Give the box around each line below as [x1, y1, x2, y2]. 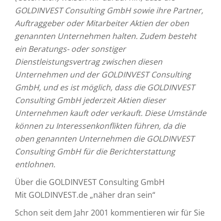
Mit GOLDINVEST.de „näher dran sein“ [15, 189, 155, 200]
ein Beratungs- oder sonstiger [15, 43, 126, 54]
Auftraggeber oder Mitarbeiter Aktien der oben [15, 18, 189, 29]
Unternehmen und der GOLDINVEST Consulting [15, 69, 191, 80]
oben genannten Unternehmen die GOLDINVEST [15, 133, 194, 144]
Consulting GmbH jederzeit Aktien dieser [15, 95, 166, 106]
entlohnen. [15, 159, 55, 170]
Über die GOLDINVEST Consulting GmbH [15, 177, 165, 187]
